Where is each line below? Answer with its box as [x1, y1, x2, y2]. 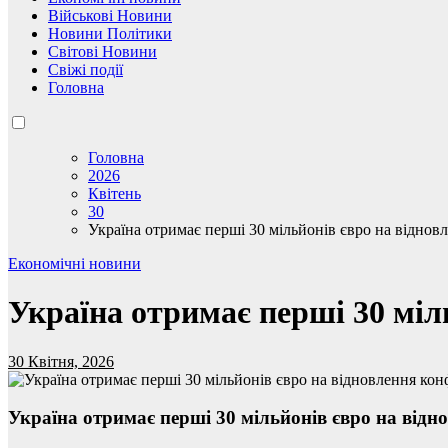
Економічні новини [8, 254, 141, 272]
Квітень [88, 184, 141, 202]
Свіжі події [48, 60, 123, 78]
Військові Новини [48, 6, 172, 24]
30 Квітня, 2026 [8, 352, 114, 370]
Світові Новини [48, 42, 157, 60]
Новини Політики [48, 24, 172, 42]
